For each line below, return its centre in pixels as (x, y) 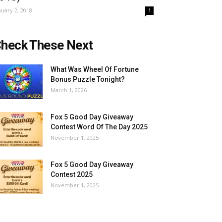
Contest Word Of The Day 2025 (99, 127)
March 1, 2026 (69, 90)
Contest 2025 (72, 174)
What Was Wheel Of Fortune (95, 69)
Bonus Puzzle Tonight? (88, 79)
